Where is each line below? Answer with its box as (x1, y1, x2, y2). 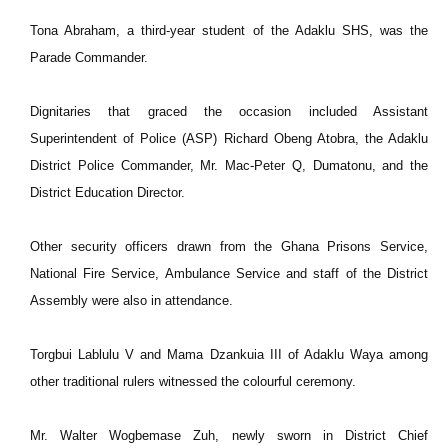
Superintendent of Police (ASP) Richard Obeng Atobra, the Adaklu (30, 131, 428, 146)
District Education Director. (30, 185, 185, 200)
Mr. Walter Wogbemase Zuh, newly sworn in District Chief (30, 428, 428, 443)
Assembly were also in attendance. (30, 293, 233, 308)
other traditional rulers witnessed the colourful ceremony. (30, 374, 356, 389)
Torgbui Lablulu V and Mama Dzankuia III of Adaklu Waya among (30, 347, 428, 362)
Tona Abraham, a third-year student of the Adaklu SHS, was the (30, 23, 428, 38)
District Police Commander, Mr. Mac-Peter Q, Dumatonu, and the (30, 158, 428, 173)
